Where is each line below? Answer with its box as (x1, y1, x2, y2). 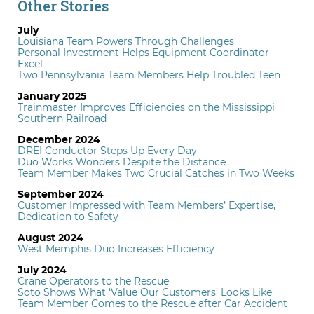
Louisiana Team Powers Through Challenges (18, 34, 234, 48)
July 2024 (18, 263, 67, 276)
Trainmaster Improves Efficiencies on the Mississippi (18, 100, 275, 114)
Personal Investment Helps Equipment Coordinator (18, 46, 269, 59)
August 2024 (18, 231, 83, 244)
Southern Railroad (18, 111, 107, 125)
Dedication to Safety (18, 210, 118, 223)
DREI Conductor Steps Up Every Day (18, 144, 197, 157)
